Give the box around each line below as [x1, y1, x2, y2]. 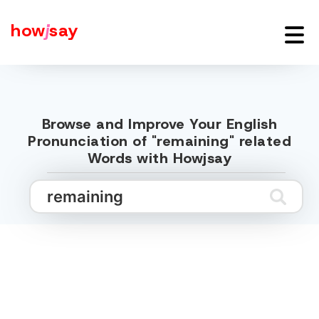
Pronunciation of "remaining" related [28, 132, 291, 150]
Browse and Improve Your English [41, 115, 278, 133]
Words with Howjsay [88, 149, 231, 167]
